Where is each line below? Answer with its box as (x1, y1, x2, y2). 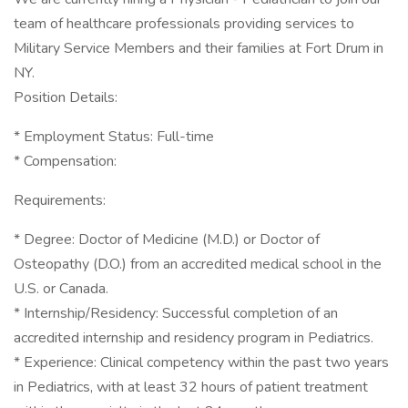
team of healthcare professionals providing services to (14, 14, 354, 34)
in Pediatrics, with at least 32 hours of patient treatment (14, 377, 368, 397)
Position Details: (14, 87, 117, 107)
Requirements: (14, 190, 106, 210)
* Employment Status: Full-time (14, 127, 214, 147)
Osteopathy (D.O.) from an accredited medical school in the (14, 254, 382, 274)
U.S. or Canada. (14, 279, 108, 299)
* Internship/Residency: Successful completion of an (14, 303, 338, 323)
